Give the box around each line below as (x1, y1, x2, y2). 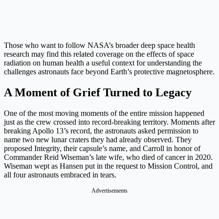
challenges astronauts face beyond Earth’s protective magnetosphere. (4, 67, 215, 76)
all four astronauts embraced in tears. (4, 170, 116, 179)
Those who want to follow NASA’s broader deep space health (4, 41, 195, 50)
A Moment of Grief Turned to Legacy (4, 86, 192, 99)
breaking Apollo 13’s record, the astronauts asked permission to (4, 126, 198, 135)
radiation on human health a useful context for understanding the (4, 59, 202, 67)
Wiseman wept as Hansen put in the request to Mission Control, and (4, 161, 213, 170)
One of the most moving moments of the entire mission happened (4, 109, 204, 117)
